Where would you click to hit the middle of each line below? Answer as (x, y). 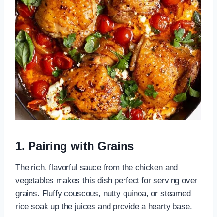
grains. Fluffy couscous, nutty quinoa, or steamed (103, 194)
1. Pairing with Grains (75, 146)
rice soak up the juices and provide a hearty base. (104, 207)
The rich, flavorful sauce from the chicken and (97, 168)
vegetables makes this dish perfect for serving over (107, 181)
